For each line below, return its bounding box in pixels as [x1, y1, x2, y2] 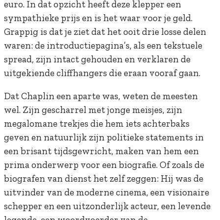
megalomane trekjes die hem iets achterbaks [4, 118, 190, 130]
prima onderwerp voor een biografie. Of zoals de [4, 159, 204, 171]
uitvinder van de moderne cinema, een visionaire [4, 187, 209, 198]
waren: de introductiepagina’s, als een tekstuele [4, 40, 202, 52]
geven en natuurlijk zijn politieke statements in [4, 132, 204, 143]
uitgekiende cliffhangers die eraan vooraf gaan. [4, 67, 200, 79]
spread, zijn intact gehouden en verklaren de [4, 54, 191, 65]
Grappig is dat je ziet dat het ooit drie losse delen [4, 26, 206, 38]
